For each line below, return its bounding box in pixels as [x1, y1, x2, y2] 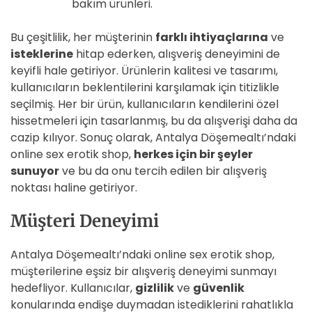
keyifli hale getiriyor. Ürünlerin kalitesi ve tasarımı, [10, 63, 278, 79]
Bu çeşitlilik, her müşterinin [10, 29, 155, 45]
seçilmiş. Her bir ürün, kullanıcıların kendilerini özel [10, 96, 279, 112]
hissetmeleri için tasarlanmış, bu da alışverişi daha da [10, 113, 297, 129]
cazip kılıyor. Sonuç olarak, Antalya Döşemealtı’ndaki [10, 130, 296, 146]
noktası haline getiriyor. [10, 180, 137, 196]
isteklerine [10, 46, 73, 62]
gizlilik [135, 280, 174, 296]
